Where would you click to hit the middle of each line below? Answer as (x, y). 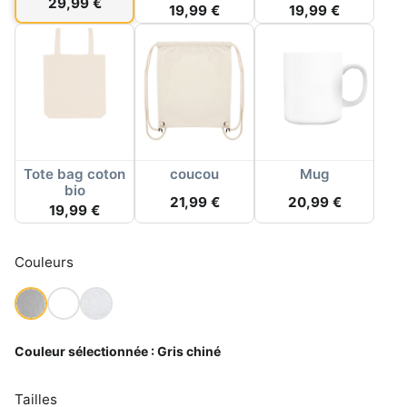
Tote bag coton (74, 174)
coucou (194, 174)
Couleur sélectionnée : (86, 351)
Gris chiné (189, 351)
